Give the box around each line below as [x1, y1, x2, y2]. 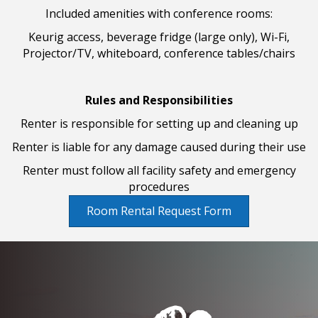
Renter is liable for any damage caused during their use [12, 139, 306, 155]
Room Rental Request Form [87, 203, 231, 219]
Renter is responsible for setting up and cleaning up [20, 116, 298, 132]
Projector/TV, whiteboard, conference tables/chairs [23, 45, 295, 62]
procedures [128, 179, 190, 195]
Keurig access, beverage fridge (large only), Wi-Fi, [28, 29, 290, 45]
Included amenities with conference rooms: [45, 6, 273, 22]
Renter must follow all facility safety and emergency [22, 163, 296, 179]
